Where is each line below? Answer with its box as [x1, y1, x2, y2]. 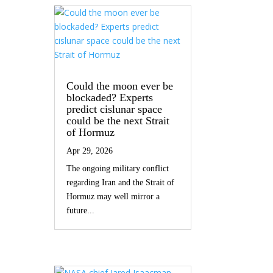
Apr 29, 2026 [66, 146, 113, 155]
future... [66, 205, 95, 215]
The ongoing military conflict [66, 163, 169, 173]
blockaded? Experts [66, 91, 154, 104]
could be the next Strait [66, 114, 170, 127]
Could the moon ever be [66, 79, 174, 92]
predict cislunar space [66, 102, 163, 115]
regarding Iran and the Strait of [66, 177, 175, 187]
